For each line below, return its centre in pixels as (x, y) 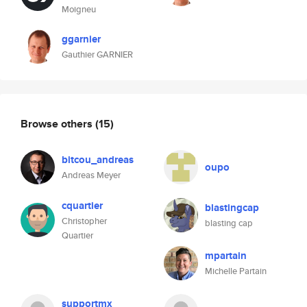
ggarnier (81, 39)
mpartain (226, 256)
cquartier (82, 206)
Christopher (84, 221)
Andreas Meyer (91, 175)
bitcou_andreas (98, 160)
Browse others (58, 123)
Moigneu (79, 9)
